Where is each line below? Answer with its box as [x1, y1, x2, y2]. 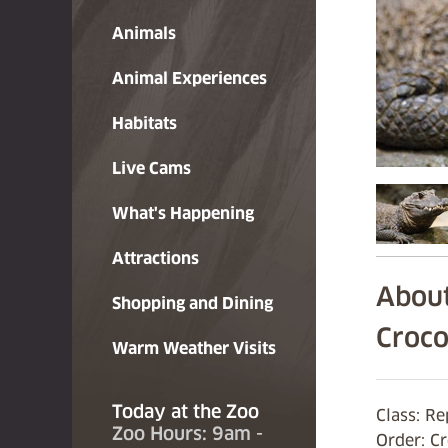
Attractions [112, 249, 199, 268]
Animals [112, 24, 176, 43]
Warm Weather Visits [112, 339, 276, 358]
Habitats [112, 114, 177, 133]
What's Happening [112, 204, 254, 223]
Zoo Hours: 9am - [112, 423, 263, 445]
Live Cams [112, 159, 191, 178]
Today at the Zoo [112, 401, 259, 423]
